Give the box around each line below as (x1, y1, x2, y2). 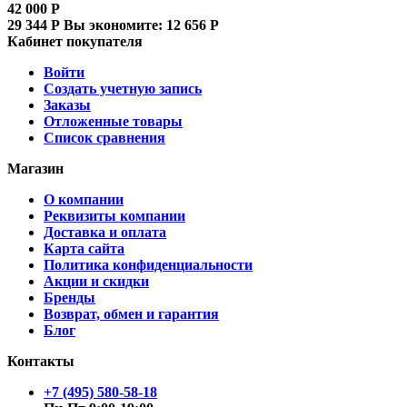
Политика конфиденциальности (44, 256, 253, 273)
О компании (44, 191, 124, 207)
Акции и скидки (44, 273, 149, 289)
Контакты (7, 352, 74, 369)
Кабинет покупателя (7, 33, 143, 49)
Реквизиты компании (44, 207, 185, 223)
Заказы (44, 96, 91, 113)
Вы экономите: (64, 16, 166, 33)
